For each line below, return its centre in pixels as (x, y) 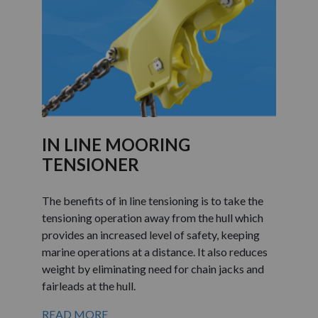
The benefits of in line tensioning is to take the (153, 200)
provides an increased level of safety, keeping (151, 234)
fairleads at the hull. (89, 285)
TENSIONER (91, 164)
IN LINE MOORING (116, 144)
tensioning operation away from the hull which (153, 217)
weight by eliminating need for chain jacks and (153, 268)
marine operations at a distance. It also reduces (155, 251)
